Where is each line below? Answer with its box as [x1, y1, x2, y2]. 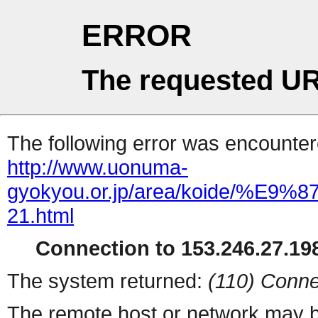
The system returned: [7, 269, 208, 293]
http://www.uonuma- [7, 155, 188, 180]
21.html [7, 204, 74, 228]
